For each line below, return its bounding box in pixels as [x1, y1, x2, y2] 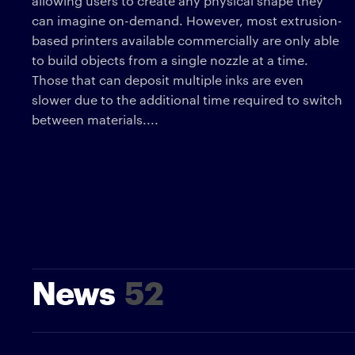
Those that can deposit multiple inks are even [32, 71, 303, 88]
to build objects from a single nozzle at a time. [32, 51, 308, 68]
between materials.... [32, 110, 158, 128]
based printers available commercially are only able [32, 31, 339, 48]
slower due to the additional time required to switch [32, 90, 342, 108]
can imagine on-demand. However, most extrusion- [32, 11, 342, 29]
